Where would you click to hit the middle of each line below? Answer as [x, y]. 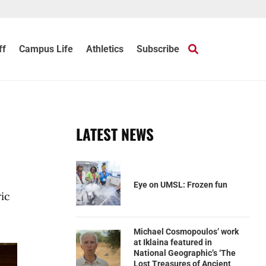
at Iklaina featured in [172, 242]
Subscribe [158, 49]
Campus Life [46, 49]
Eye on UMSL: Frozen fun [180, 184]
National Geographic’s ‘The [184, 253]
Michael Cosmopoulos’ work [186, 232]
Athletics [105, 49]
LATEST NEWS [115, 134]
